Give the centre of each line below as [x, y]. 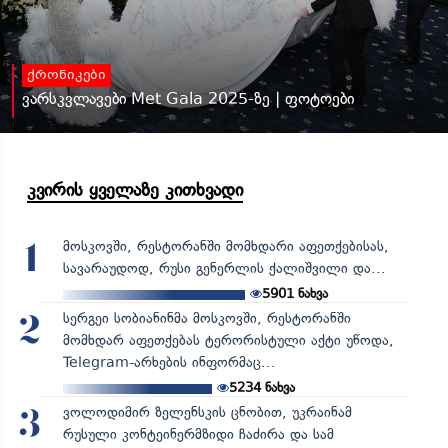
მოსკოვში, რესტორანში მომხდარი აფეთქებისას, [225, 247]
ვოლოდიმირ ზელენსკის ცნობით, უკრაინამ [207, 413]
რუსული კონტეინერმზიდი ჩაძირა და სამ [198, 435]
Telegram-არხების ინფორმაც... [169, 363]
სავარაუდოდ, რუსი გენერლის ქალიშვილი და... [224, 269]
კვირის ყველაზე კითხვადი [135, 190]
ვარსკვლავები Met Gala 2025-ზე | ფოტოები [188, 99]
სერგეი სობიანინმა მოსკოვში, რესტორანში [206, 319]
